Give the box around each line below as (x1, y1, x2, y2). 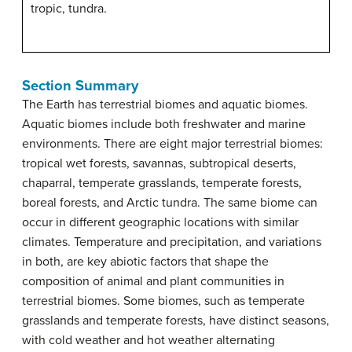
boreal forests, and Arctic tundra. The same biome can (22, 195, 317, 211)
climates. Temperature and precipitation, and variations (22, 234, 321, 250)
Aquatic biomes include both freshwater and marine (22, 116, 306, 132)
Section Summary (22, 77, 138, 94)
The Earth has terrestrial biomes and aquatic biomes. (22, 97, 308, 112)
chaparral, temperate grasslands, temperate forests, (22, 175, 302, 191)
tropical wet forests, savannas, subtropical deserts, (22, 156, 296, 171)
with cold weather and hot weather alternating (22, 332, 275, 348)
